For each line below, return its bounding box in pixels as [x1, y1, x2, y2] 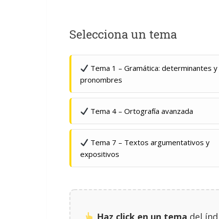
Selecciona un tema [69, 26, 177, 42]
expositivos [80, 149, 119, 159]
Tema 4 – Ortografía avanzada [88, 106, 194, 116]
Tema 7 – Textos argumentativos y [88, 137, 210, 147]
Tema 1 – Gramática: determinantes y [88, 63, 218, 73]
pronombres [80, 75, 122, 85]
